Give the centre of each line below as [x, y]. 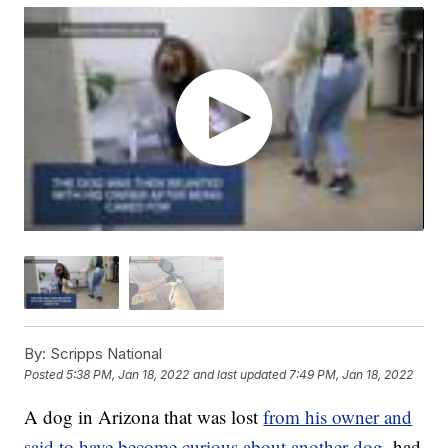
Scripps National [104, 353]
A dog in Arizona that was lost [144, 416]
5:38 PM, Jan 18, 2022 [128, 375]
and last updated [240, 375]
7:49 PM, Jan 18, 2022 [351, 375]
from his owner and [338, 416]
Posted [45, 375]
